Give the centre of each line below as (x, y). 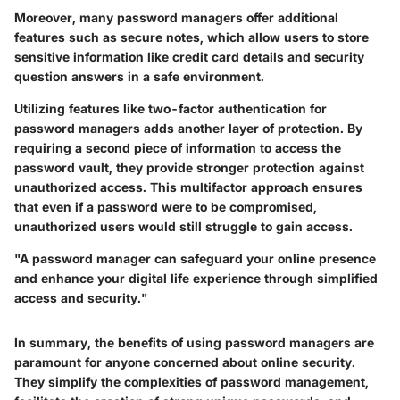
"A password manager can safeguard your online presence (195, 258)
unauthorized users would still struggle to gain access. (183, 226)
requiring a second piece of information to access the (178, 148)
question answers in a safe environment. (139, 76)
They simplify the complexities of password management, (192, 382)
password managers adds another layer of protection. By (188, 128)
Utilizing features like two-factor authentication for (171, 108)
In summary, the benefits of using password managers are (194, 342)
